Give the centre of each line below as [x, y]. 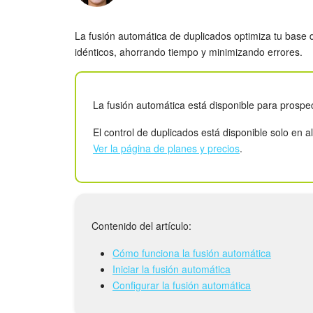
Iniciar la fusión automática [172, 269]
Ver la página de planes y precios [166, 148]
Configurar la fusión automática [182, 285]
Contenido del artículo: [141, 225]
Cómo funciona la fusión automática [192, 253]
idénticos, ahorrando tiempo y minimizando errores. [189, 51]
